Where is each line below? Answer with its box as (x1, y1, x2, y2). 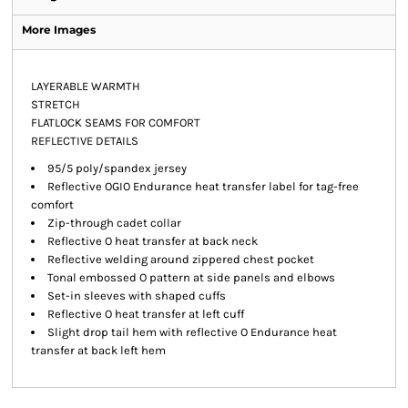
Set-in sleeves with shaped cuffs (47, 289, 226, 302)
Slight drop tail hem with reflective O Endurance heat (47, 325, 337, 339)
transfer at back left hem (31, 343, 166, 357)
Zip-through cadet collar (47, 216, 181, 229)
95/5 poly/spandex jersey (47, 161, 187, 175)
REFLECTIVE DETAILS (31, 134, 138, 148)
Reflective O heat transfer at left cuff (47, 307, 244, 321)
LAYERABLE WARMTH (31, 79, 140, 93)
